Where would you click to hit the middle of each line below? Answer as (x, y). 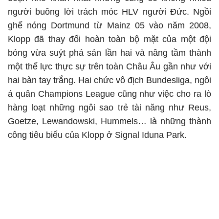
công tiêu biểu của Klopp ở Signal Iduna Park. (97, 135)
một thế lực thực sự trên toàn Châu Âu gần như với (109, 66)
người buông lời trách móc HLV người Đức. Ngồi (109, 12)
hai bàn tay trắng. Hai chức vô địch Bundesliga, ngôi (109, 80)
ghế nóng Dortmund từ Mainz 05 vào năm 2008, (109, 25)
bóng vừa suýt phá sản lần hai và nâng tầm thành (109, 53)
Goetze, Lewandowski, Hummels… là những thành (109, 121)
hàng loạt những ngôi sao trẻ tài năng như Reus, (109, 108)
